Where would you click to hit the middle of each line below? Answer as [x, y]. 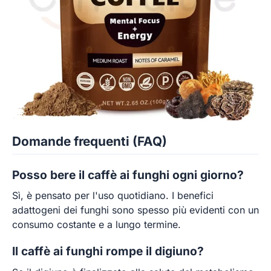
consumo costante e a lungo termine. [96, 225]
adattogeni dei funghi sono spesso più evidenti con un [135, 210]
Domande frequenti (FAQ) [90, 142]
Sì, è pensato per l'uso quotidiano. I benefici [113, 196]
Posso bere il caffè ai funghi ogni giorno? [128, 175]
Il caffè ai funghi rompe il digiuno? [108, 251]
